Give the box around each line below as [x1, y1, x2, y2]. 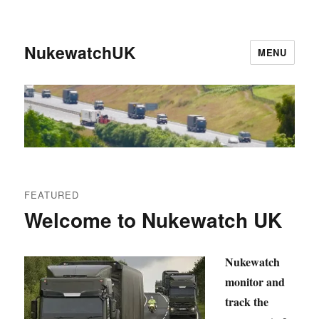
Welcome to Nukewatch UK [24, 205, 283, 235]
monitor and [225, 273, 286, 291]
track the [225, 293, 269, 310]
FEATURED [24, 188, 80, 202]
